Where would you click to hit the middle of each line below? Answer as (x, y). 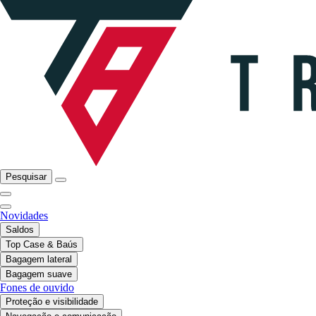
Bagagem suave (39, 274)
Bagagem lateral (39, 260)
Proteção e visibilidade (52, 302)
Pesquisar (26, 177)
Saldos (20, 230)
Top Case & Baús (42, 245)
